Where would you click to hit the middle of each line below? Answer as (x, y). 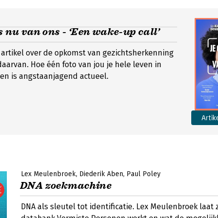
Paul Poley (144, 174)
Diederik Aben (101, 174)
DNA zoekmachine (66, 186)
